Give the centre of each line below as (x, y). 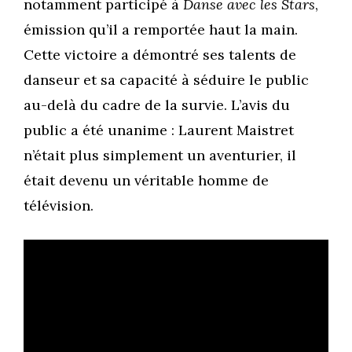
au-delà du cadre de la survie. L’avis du (157, 105)
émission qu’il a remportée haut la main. (161, 30)
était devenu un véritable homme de (146, 181)
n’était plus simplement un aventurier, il (160, 156)
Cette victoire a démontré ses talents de (160, 55)
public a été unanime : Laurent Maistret (159, 130)
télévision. (59, 206)
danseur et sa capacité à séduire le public (166, 80)
